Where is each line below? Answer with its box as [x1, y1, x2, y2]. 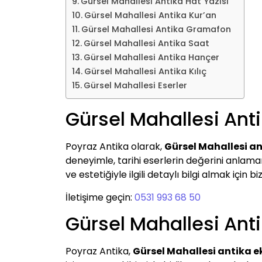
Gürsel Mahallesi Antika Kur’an [84, 9, 216, 22]
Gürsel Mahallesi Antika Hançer [83, 51, 219, 64]
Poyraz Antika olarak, [65, 140, 164, 154]
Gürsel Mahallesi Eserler [83, 80, 187, 92]
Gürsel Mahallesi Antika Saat [83, 37, 209, 50]
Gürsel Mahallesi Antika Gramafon [81, 23, 231, 36]
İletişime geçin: [65, 190, 135, 204]
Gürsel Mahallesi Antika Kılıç [84, 65, 206, 78]
